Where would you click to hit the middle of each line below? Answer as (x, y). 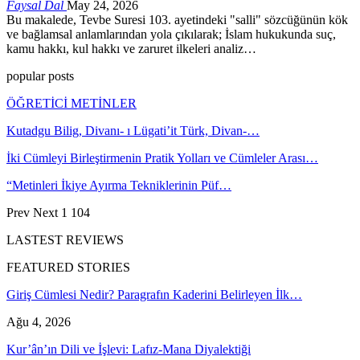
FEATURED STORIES (68, 267)
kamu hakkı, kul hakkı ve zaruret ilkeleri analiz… (131, 48)
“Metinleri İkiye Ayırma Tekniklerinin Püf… (119, 185)
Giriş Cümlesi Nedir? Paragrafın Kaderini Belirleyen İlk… (154, 294)
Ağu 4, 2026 (39, 321)
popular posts (40, 76)
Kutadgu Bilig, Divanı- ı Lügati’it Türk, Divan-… (133, 130)
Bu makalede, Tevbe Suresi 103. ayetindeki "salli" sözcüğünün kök (177, 19)
